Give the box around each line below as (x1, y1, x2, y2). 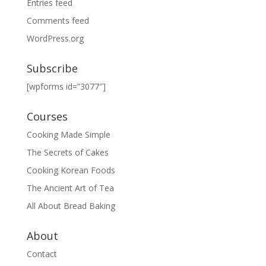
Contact (26, 248, 57, 259)
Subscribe (26, 61, 78, 75)
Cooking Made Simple (26, 129, 110, 140)
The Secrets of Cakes (26, 147, 109, 158)
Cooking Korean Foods (26, 164, 115, 176)
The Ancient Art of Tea (26, 182, 114, 194)
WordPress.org (26, 33, 84, 44)
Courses (26, 109, 68, 123)
